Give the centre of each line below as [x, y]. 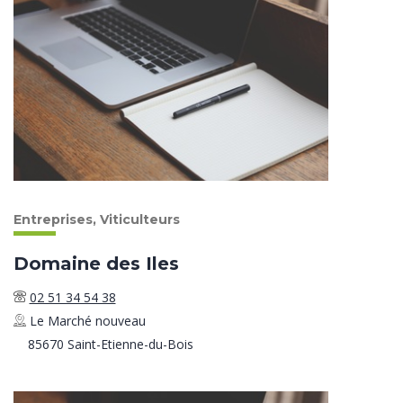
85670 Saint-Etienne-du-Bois [110, 344]
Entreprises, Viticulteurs [97, 219]
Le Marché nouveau [87, 320]
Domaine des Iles [96, 263]
